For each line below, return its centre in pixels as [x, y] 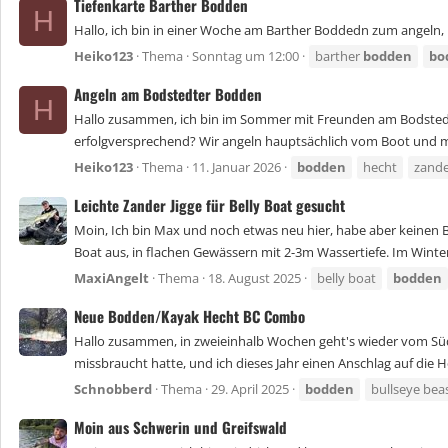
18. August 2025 [254, 278]
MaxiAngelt [111, 278]
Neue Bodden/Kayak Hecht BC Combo [189, 315]
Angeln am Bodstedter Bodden [168, 93]
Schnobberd [113, 389]
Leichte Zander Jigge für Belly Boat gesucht [209, 204]
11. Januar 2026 [236, 167]
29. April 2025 [250, 389]
